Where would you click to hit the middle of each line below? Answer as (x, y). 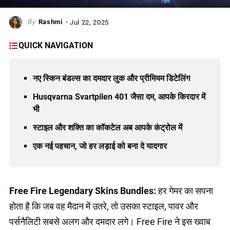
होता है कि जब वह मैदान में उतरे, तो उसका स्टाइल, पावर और (104, 206)
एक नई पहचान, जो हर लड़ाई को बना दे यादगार (100, 146)
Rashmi (50, 22)
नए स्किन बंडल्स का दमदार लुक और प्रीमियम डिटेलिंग (111, 78)
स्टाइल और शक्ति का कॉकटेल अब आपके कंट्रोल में (108, 127)
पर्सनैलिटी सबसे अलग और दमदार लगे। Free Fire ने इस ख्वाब (110, 221)
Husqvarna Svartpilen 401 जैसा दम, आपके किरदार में (119, 97)
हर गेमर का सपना (185, 190)
